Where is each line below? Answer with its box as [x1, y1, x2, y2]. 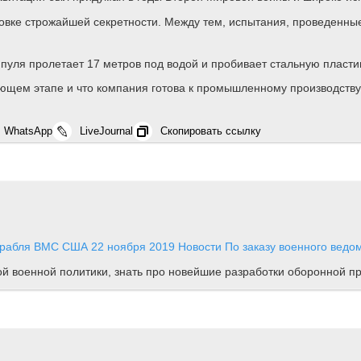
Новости [178, 240, 222, 254]
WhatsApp [4, 125, 52, 138]
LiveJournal [80, 125, 133, 138]
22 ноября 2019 [91, 240, 175, 254]
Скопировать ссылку [160, 125, 261, 138]
